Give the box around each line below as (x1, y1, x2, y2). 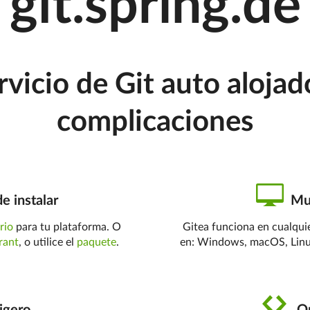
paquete (77, 237, 117, 248)
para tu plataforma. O (13, 221, 122, 232)
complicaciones (57, 107, 253, 136)
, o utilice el (19, 237, 77, 248)
